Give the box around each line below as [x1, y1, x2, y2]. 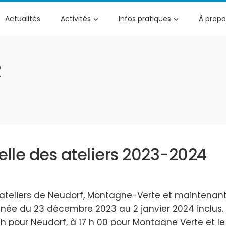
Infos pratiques [119, 14, 171, 24]
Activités [61, 14, 91, 24]
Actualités [5, 14, 40, 24]
